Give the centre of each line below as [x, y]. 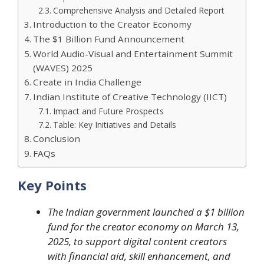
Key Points [52, 185]
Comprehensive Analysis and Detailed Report [138, 10]
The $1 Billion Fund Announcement [109, 39]
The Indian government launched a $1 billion [146, 212]
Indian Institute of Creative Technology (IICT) [130, 96]
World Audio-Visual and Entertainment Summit [133, 53]
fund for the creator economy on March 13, [143, 226]
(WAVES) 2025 [63, 67]
